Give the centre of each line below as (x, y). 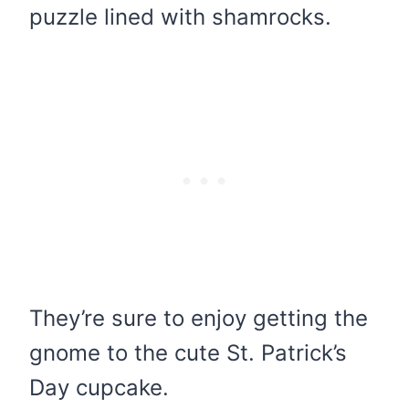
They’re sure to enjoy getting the (199, 318)
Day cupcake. (99, 387)
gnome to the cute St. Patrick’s (188, 352)
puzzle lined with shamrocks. (180, 16)
